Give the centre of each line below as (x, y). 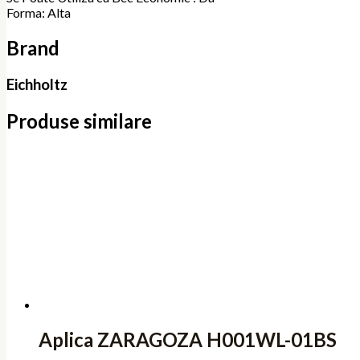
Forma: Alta (39, 13)
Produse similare (79, 121)
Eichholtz (37, 84)
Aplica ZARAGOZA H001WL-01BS (188, 339)
